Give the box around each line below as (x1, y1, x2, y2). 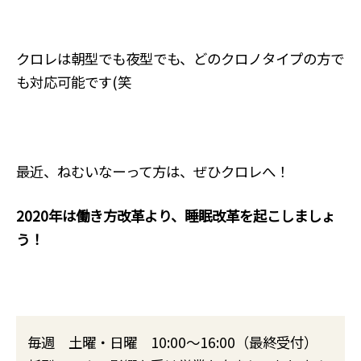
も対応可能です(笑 (15, 72, 131, 93)
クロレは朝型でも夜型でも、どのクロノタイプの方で (15, 48, 344, 69)
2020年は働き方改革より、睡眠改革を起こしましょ (15, 205, 335, 226)
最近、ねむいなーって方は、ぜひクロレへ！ (15, 160, 289, 181)
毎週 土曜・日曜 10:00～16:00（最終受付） (27, 331, 318, 352)
